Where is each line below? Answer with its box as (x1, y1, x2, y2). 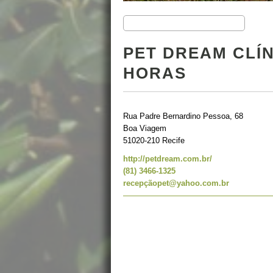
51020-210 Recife (123, 136, 185, 145)
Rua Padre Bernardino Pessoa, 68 (123, 112, 243, 121)
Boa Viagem (123, 124, 166, 133)
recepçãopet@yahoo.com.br (123, 179, 229, 188)
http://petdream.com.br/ (123, 154, 212, 163)
